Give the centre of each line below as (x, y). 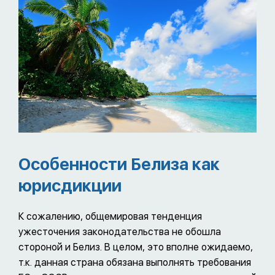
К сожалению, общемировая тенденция (110, 216)
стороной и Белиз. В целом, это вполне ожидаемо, (136, 247)
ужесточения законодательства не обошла (120, 231)
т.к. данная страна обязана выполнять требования (135, 262)
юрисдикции (70, 185)
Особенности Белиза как (119, 164)
